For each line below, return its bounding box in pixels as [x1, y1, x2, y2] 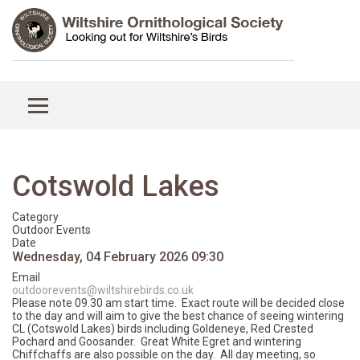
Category [12, 211, 59, 223]
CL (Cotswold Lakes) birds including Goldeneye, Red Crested [12, 322, 313, 335]
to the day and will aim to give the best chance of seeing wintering [12, 309, 344, 322]
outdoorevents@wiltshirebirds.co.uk [12, 284, 194, 297]
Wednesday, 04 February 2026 [12, 249, 188, 264]
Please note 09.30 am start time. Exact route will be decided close [12, 297, 345, 309]
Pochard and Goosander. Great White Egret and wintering [12, 335, 301, 348]
